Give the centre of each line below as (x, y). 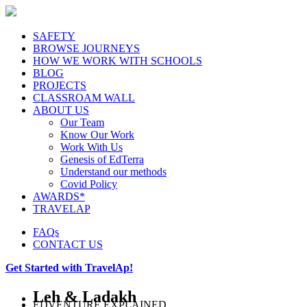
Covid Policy (89, 184)
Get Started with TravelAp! (69, 268)
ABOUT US (61, 110)
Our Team (82, 122)
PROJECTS (60, 85)
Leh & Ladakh (85, 296)
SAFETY (54, 36)
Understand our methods (113, 172)
